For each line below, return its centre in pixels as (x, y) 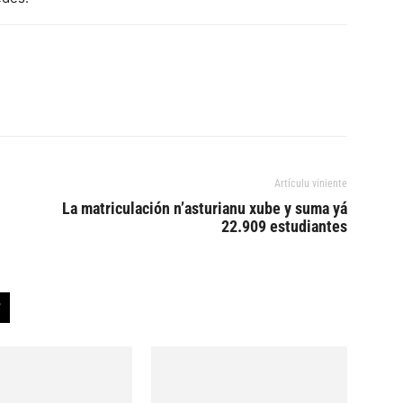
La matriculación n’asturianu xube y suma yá (205, 208)
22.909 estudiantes (284, 226)
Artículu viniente (311, 184)
